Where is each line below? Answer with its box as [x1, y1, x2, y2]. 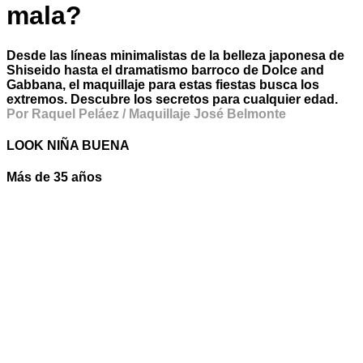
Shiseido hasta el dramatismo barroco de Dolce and [6, 62, 324, 77]
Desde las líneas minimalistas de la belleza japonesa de [6, 48, 344, 62]
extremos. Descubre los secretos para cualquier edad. [6, 92, 338, 106]
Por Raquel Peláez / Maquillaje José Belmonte [6, 106, 286, 121]
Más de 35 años [6, 170, 102, 185]
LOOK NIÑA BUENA [6, 139, 130, 153]
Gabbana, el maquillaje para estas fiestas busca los [6, 77, 319, 92]
